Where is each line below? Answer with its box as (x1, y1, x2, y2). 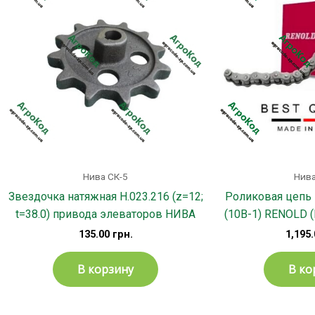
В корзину (77, 262, 134, 278)
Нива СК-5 (83, 171, 128, 183)
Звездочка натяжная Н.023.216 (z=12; (8, 190, 203, 204)
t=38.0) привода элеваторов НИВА (15, 207, 195, 221)
